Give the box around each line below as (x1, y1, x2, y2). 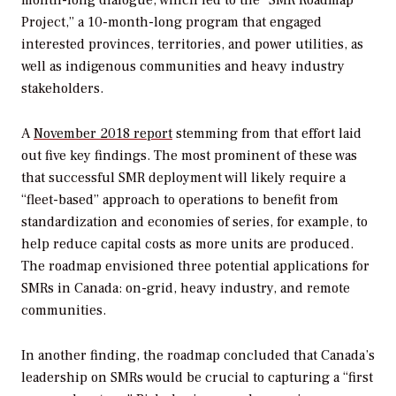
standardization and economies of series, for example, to (21, 213, 368, 232)
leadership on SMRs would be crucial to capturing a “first (21, 369, 373, 387)
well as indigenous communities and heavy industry (21, 57, 345, 76)
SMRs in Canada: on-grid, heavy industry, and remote (21, 279, 350, 298)
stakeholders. (21, 80, 107, 98)
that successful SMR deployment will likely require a (21, 169, 346, 187)
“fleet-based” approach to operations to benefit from (21, 191, 339, 209)
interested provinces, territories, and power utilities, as (21, 35, 363, 54)
